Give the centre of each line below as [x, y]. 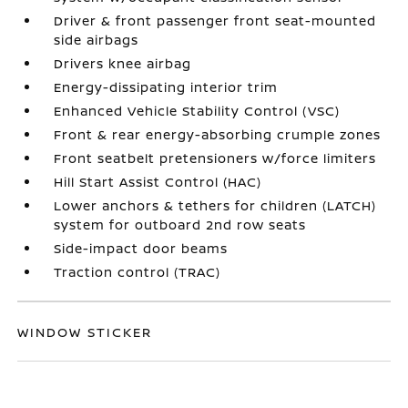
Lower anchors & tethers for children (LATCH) [215, 205]
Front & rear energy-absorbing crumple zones [218, 134]
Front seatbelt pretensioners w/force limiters [215, 158]
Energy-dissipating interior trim [166, 87]
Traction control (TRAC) [138, 271]
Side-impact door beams [141, 248]
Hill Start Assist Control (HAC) [158, 181]
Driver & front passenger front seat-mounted [215, 20]
